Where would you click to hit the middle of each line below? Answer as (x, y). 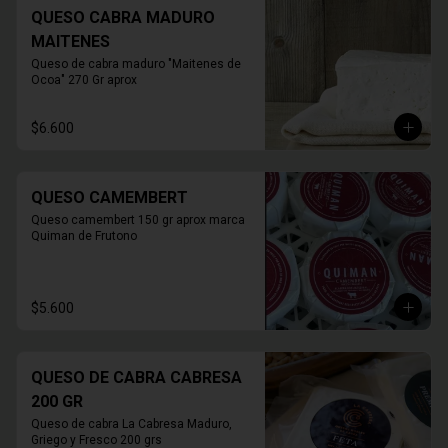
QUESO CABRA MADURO (123, 17)
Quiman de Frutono (84, 236)
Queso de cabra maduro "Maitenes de (136, 64)
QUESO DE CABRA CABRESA (136, 377)
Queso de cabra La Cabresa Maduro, (131, 424)
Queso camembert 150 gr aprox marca (138, 220)
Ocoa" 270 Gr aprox (84, 80)
